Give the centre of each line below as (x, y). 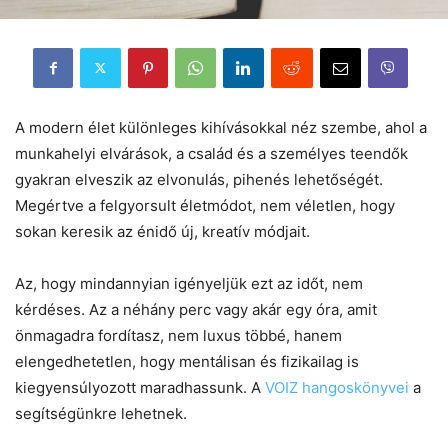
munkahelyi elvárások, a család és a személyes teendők (211, 153)
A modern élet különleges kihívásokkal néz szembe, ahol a (221, 127)
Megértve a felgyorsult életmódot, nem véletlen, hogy (205, 205)
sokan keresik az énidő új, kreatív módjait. (162, 231)
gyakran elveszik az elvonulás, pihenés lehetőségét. (199, 179)
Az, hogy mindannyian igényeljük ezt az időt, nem (189, 283)
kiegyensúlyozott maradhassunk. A (140, 387)
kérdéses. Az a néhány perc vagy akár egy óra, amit (196, 309)
